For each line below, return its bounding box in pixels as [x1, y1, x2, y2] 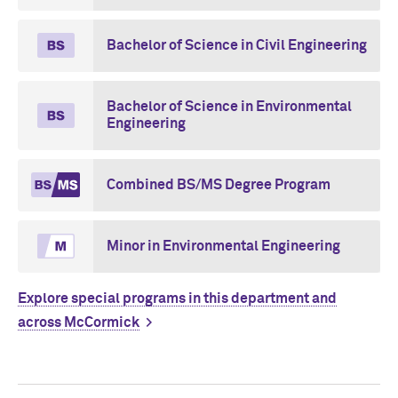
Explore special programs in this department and [18, 291, 337, 306]
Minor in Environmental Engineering [107, 238, 340, 253]
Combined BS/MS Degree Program [107, 177, 330, 192]
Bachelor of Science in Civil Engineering [107, 37, 367, 52]
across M [18, 314, 76, 330]
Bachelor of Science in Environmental [107, 99, 352, 114]
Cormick [84, 314, 139, 330]
